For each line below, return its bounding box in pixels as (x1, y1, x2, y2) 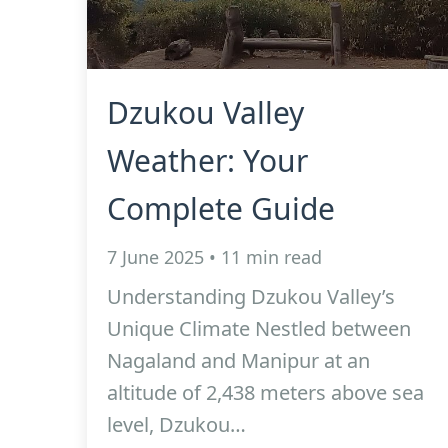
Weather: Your (107, 140, 308, 181)
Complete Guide (107, 188, 335, 229)
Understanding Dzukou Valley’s (107, 283, 395, 310)
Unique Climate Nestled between (107, 315, 411, 342)
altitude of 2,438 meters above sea (107, 379, 424, 406)
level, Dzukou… (107, 411, 246, 438)
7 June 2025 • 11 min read (107, 245, 322, 269)
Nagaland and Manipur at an (107, 347, 370, 374)
